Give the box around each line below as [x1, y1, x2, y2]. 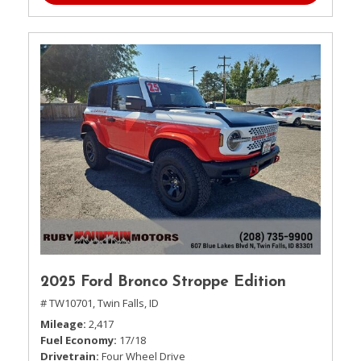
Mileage [40, 317, 83, 331]
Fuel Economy [40, 333, 114, 347]
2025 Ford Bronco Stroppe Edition [40, 275, 286, 290]
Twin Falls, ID [98, 296, 159, 310]
